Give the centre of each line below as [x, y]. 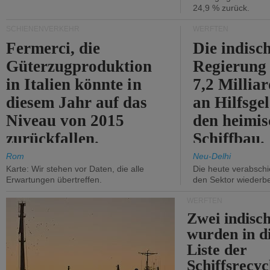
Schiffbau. [229, 139]
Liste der [217, 250]
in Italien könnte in [74, 84]
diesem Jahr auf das [77, 102]
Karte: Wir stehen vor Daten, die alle [75, 169]
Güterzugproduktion [79, 66]
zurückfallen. [53, 139]
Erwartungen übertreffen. [54, 180]
